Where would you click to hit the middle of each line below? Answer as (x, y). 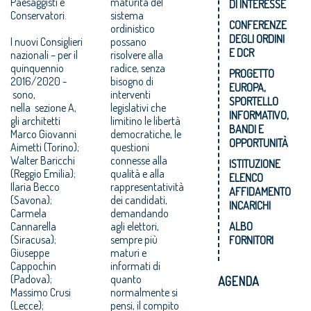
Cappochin (33, 266)
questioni (130, 147)
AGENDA (238, 281)
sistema (127, 15)
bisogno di (132, 81)
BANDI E (247, 129)
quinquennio (37, 68)
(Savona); (31, 200)
